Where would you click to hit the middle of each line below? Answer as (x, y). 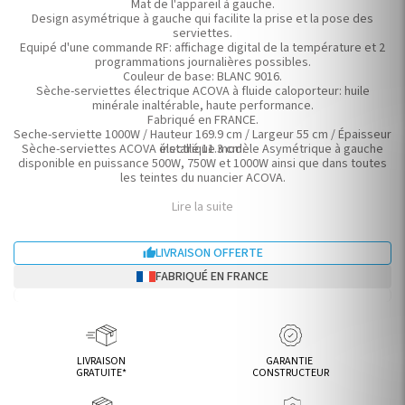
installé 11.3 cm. (202, 149)
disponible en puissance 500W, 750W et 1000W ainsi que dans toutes (202, 164)
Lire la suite (202, 207)
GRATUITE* (102, 373)
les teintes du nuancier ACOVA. (202, 178)
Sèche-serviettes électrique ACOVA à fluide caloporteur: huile (202, 91)
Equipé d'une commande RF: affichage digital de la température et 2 (202, 48)
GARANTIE (291, 361)
